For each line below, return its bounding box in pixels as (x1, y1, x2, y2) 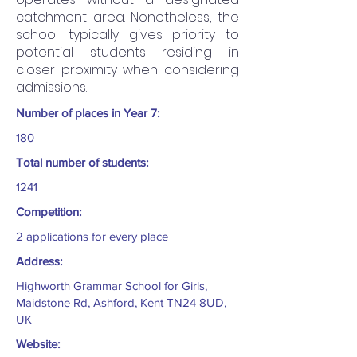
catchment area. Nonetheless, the (16, 8, 239, 27)
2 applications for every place (16, 229, 168, 244)
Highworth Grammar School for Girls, (16, 279, 207, 293)
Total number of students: (16, 155, 148, 170)
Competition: (16, 205, 81, 219)
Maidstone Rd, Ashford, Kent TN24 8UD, (16, 296, 226, 310)
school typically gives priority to (16, 25, 239, 45)
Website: (16, 337, 60, 351)
